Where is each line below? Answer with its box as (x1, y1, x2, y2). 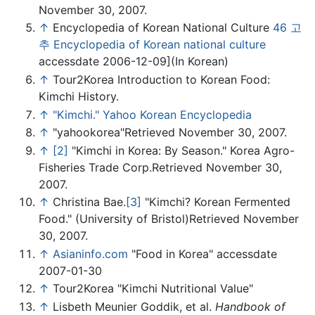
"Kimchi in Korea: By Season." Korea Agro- (68, 143, 295, 157)
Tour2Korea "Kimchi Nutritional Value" (53, 281, 253, 296)
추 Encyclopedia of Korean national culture (39, 37, 266, 52)
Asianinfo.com (53, 246, 128, 261)
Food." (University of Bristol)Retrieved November (39, 212, 299, 226)
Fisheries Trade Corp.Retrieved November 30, (39, 160, 282, 174)
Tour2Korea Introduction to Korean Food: (53, 72, 270, 86)
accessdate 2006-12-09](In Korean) (39, 54, 229, 69)
